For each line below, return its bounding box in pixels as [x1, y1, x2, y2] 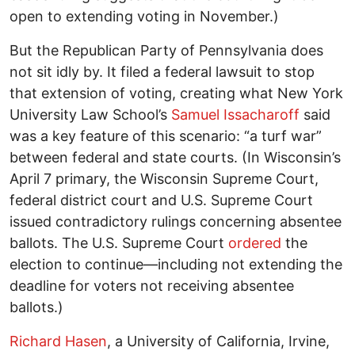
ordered [228, 235, 281, 252]
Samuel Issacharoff [171, 106, 300, 124]
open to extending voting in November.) [10, 8, 279, 25]
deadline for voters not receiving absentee [10, 277, 294, 295]
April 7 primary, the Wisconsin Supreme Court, [10, 170, 319, 188]
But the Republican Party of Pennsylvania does [10, 42, 323, 59]
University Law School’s [10, 106, 171, 124]
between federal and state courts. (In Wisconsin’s [10, 149, 341, 166]
